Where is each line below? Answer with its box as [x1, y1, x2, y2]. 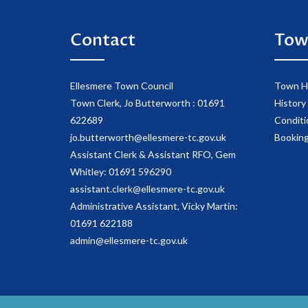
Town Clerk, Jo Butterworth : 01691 [70, 97, 225, 109]
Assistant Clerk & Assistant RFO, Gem [70, 148, 236, 161]
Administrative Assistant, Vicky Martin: [70, 200, 238, 212]
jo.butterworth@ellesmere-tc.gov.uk [70, 131, 226, 144]
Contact [70, 29, 135, 52]
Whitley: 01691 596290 [70, 166, 171, 178]
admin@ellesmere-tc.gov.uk [70, 234, 188, 247]
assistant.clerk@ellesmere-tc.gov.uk [70, 183, 225, 195]
